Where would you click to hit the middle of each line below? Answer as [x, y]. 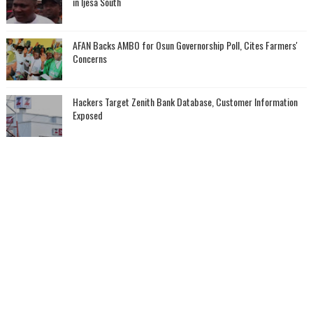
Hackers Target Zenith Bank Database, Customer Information [185, 102]
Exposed [87, 115]
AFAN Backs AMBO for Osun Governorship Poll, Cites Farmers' [185, 45]
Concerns [89, 58]
